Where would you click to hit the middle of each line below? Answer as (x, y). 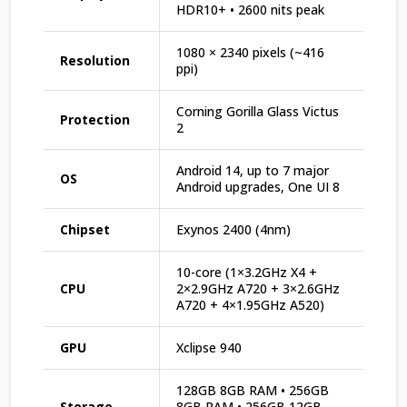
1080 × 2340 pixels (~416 (250, 52)
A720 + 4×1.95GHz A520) (250, 304)
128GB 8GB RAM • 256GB (253, 390)
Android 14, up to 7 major (253, 170)
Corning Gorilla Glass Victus (258, 111)
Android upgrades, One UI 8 (258, 186)
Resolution (95, 60)
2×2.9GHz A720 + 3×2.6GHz (258, 288)
